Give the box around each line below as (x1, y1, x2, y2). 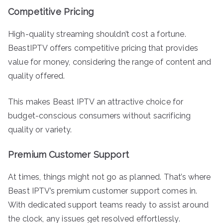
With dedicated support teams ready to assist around (8, 200, 209, 210)
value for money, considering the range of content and (8, 57, 212, 67)
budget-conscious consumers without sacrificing (8, 111, 191, 120)
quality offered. (8, 71, 65, 81)
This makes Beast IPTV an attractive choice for (8, 97, 184, 107)
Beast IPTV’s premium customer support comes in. (8, 186, 198, 196)
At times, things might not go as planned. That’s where (8, 172, 211, 182)
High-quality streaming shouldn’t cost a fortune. (8, 29, 186, 39)
